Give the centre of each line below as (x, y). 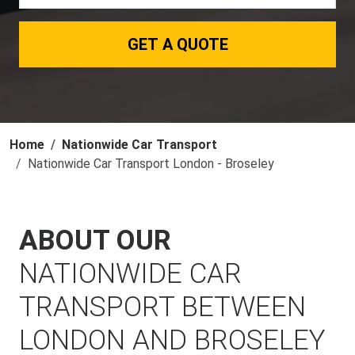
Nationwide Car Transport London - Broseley (151, 164)
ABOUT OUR (95, 240)
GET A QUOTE (177, 44)
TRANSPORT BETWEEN (162, 307)
